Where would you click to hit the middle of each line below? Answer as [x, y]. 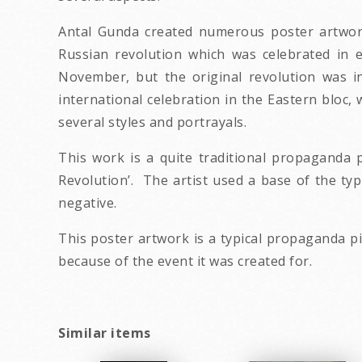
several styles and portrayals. [152, 122]
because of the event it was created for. [185, 261]
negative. [88, 203]
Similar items [105, 333]
